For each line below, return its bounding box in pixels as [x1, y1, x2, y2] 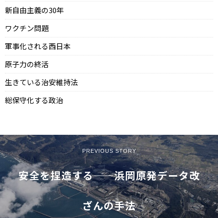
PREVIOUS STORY [82, 148, 136, 154]
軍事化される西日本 [5, 41, 71, 52]
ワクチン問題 [5, 23, 49, 34]
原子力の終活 [5, 59, 49, 70]
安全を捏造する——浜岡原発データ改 [18, 168, 200, 183]
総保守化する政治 [5, 95, 63, 106]
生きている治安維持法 [5, 77, 78, 88]
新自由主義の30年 [5, 5, 64, 16]
